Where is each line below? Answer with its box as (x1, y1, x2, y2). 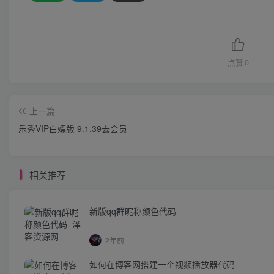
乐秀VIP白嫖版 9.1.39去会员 (18, 122, 127, 135)
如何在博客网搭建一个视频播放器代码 (89, 257, 235, 270)
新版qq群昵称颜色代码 (89, 204, 176, 217)
